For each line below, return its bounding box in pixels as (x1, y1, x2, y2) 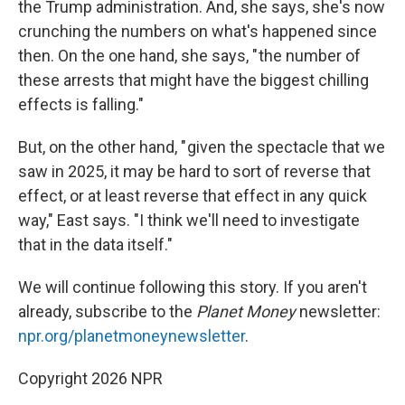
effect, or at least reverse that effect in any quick (18, 186, 367, 205)
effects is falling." (18, 95, 144, 114)
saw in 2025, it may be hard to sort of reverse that (18, 162, 371, 181)
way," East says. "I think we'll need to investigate (18, 211, 360, 230)
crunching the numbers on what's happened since (18, 22, 377, 41)
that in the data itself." (18, 235, 173, 254)
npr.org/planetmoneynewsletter (18, 326, 245, 345)
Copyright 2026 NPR (18, 369, 163, 388)
